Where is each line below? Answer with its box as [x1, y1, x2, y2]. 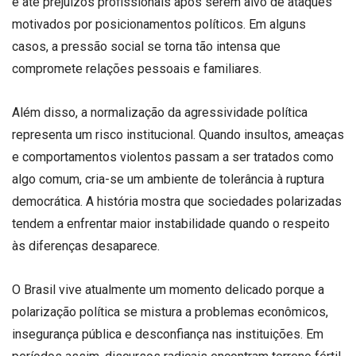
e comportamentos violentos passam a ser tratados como [12, 149, 334, 165]
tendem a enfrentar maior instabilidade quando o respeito [12, 216, 330, 232]
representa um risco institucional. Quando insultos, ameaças [12, 127, 344, 143]
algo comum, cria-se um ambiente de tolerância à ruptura [12, 172, 324, 188]
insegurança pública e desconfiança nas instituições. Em [12, 327, 323, 342]
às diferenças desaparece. [12, 238, 160, 254]
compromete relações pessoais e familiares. [12, 60, 261, 76]
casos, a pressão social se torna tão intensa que [12, 38, 281, 54]
